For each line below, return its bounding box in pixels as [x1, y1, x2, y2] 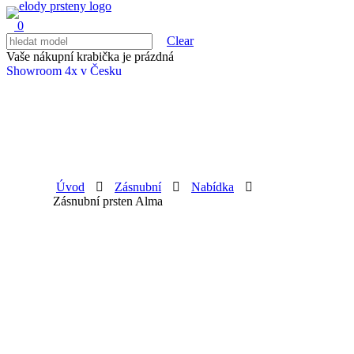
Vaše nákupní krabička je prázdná [6, 50, 174, 63]
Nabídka [191, 180, 234, 194]
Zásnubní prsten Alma [53, 194, 163, 208]
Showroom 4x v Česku [6, 64, 122, 77]
